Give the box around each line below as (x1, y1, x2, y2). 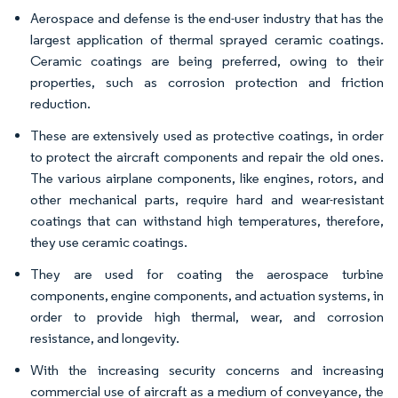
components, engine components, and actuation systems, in (30, 287, 384, 304)
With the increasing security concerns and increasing (30, 362, 384, 378)
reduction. (30, 95, 91, 112)
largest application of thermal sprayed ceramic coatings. (30, 31, 384, 48)
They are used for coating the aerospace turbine (30, 266, 384, 283)
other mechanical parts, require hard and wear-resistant (30, 191, 384, 208)
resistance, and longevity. (30, 330, 179, 346)
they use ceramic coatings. (30, 234, 187, 251)
